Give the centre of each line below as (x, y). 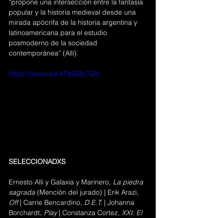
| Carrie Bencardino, (52, 202)
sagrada (22, 192)
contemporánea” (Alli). (44, 53)
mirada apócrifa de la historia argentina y (74, 22)
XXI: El (132, 212)
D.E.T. (93, 202)
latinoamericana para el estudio (59, 33)
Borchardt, (26, 212)
